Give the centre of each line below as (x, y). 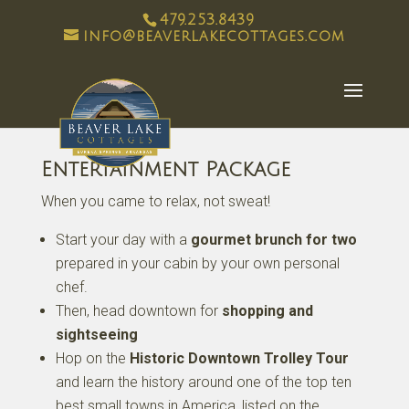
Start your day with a (123, 240)
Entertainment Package (165, 170)
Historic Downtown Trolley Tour (239, 358)
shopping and (267, 311)
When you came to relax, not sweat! (155, 201)
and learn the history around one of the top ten (203, 382)
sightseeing (96, 335)
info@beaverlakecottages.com (214, 37)
